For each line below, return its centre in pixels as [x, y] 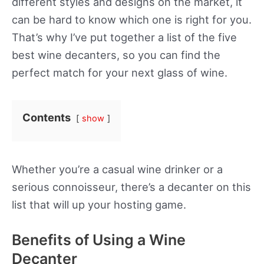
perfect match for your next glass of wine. [120, 73]
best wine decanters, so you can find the [116, 55]
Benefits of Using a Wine [99, 240]
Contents [47, 118]
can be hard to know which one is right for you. [132, 20]
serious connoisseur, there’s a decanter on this [131, 187]
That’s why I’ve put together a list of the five [124, 37]
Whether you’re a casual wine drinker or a [117, 169]
